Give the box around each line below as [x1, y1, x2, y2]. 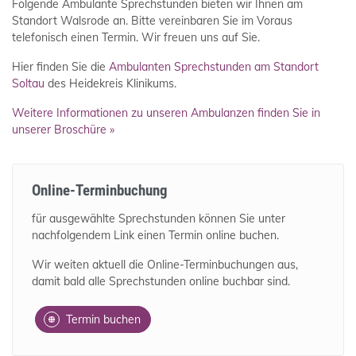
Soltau [12, 76, 44, 91]
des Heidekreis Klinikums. [44, 76, 176, 91]
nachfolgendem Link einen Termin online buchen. [32, 228, 279, 243]
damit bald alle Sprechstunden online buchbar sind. [32, 274, 290, 289]
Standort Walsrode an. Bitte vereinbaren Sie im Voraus [12, 14, 292, 29]
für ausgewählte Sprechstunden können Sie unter [32, 211, 285, 226]
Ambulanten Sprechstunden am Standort [109, 60, 319, 75]
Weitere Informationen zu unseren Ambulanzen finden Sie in [12, 106, 320, 121]
